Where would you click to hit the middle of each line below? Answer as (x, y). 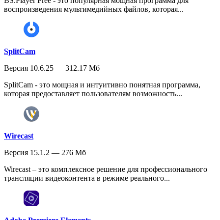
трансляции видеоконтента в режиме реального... (87, 178)
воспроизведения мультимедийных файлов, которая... (94, 9)
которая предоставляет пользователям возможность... (93, 93)
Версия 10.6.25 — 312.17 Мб (52, 68)
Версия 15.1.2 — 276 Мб (45, 152)
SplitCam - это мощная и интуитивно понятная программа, (102, 84)
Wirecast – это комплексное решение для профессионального (106, 169)
